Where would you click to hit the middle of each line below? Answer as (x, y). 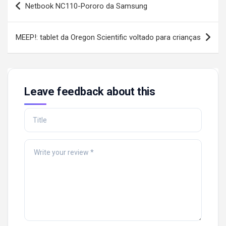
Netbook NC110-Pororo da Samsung (86, 6)
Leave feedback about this (90, 92)
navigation (37, 15)
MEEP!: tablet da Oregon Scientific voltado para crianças (108, 38)
